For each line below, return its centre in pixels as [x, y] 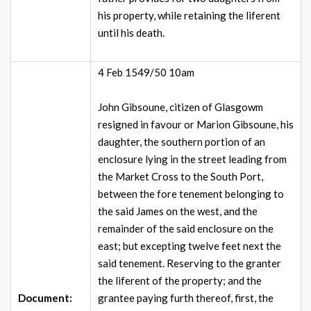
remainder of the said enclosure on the [186, 229]
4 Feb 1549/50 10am [146, 73]
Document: [45, 298]
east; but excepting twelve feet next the [190, 246]
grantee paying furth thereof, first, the [186, 298]
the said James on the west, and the [178, 211]
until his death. [131, 33]
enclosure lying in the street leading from [192, 159]
